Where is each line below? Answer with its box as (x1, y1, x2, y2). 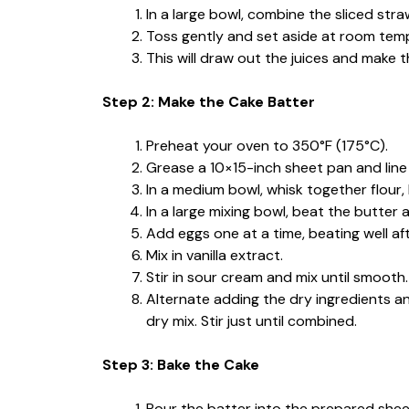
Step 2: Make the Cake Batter (102, 91, 315, 111)
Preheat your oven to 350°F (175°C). (146, 135, 388, 155)
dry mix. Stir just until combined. (146, 310, 357, 330)
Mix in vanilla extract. (146, 245, 283, 265)
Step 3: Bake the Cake (102, 354, 259, 374)
